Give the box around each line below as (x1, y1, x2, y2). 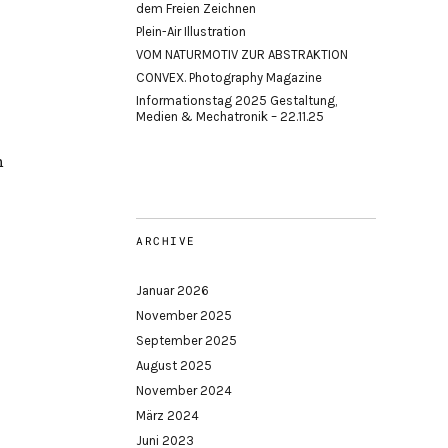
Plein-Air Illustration (136, 24, 246, 39)
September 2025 (136, 333, 237, 348)
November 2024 (136, 383, 232, 398)
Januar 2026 (136, 283, 209, 298)
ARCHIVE (136, 233, 196, 248)
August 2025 (136, 358, 212, 373)
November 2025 (136, 308, 232, 323)
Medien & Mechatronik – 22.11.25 (136, 109, 324, 124)
